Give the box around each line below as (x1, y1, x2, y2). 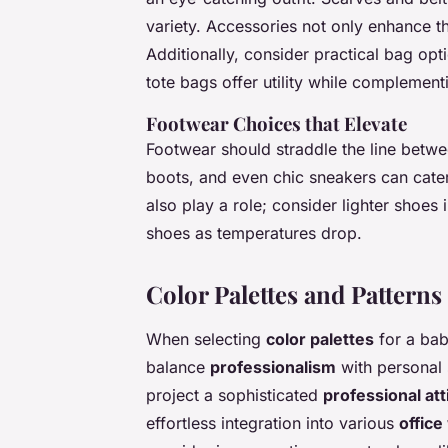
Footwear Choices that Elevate (146, 111, 407, 137)
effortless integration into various (146, 413, 399, 434)
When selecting (146, 329, 266, 350)
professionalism (210, 357, 336, 378)
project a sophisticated (146, 385, 323, 406)
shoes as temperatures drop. (146, 223, 362, 244)
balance (146, 357, 210, 378)
